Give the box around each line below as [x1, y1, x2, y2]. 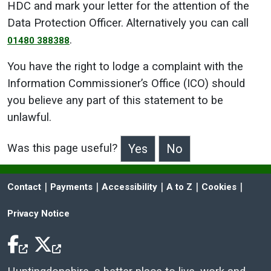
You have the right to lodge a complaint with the [7, 60, 243, 73]
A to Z [166, 181, 192, 192]
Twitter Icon [33, 253, 85, 264]
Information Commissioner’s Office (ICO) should [7, 77, 245, 90]
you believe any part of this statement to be [7, 94, 223, 107]
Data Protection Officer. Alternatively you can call [7, 16, 249, 30]
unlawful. [7, 111, 51, 124]
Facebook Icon [7, 253, 70, 264]
